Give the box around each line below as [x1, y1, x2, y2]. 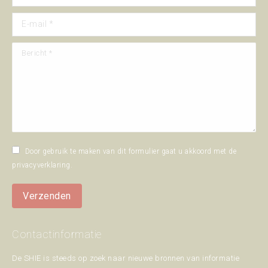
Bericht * [12, 44, 43, 54]
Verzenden [23, 190, 71, 202]
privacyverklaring [12, 160, 71, 169]
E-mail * [12, 14, 41, 24]
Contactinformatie [12, 227, 102, 240]
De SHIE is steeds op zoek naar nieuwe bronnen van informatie [12, 253, 239, 263]
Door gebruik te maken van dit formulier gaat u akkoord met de [25, 147, 236, 156]
